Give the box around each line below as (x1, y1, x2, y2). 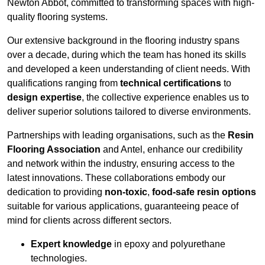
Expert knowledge (31, 239, 112, 250)
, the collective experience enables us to (82, 92, 249, 103)
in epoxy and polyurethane (112, 239, 225, 250)
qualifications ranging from (7, 78, 120, 89)
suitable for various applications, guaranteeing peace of (7, 201, 238, 212)
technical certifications (120, 78, 221, 89)
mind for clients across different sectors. (7, 215, 172, 226)
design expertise (7, 92, 82, 103)
